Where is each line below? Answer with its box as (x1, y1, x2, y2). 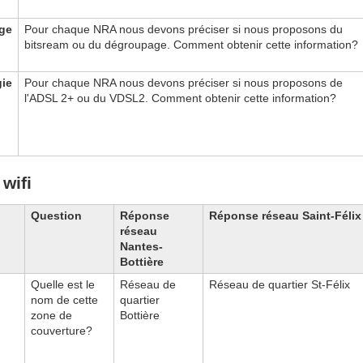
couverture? (31, 323, 92, 337)
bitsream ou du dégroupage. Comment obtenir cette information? (24, 38, 358, 52)
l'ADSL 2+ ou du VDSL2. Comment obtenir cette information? (24, 92, 336, 105)
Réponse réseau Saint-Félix (209, 208, 361, 222)
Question (31, 208, 82, 222)
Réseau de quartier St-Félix (209, 277, 350, 291)
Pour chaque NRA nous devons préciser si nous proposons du (24, 23, 343, 36)
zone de (31, 308, 72, 322)
